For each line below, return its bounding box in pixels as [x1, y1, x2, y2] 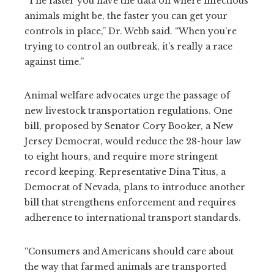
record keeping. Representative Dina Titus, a [24, 166, 226, 177]
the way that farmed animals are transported [24, 261, 226, 272]
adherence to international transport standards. [24, 212, 241, 223]
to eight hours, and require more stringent [24, 150, 218, 162]
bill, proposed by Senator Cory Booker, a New [24, 120, 233, 131]
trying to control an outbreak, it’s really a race [24, 40, 232, 52]
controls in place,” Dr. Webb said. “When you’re [24, 25, 237, 37]
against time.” [24, 56, 84, 67]
